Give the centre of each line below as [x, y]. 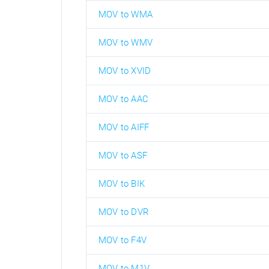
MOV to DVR [124, 212]
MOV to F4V [122, 240]
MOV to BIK [122, 183]
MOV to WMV [125, 42]
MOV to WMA [125, 14]
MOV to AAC [123, 99]
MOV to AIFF [124, 127]
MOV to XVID [125, 71]
